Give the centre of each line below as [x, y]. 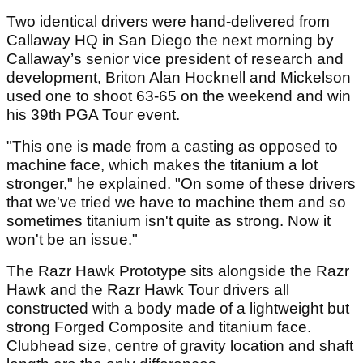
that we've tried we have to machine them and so [176, 202]
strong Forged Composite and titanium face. [159, 327]
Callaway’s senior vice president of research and [175, 58]
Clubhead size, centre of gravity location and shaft [180, 345]
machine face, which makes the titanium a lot [162, 164]
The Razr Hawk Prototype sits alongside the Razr [178, 271]
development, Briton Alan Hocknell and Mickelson [179, 77]
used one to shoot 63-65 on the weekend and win [179, 96]
